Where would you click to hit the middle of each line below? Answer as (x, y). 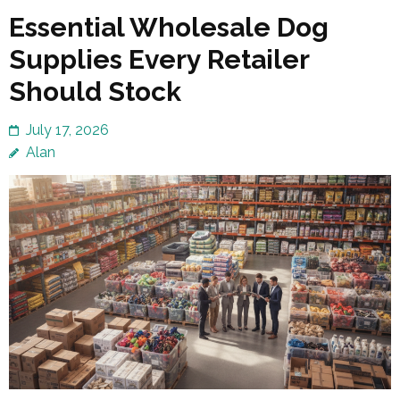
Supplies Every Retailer (159, 60)
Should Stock (95, 92)
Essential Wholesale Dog (169, 28)
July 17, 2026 (67, 130)
